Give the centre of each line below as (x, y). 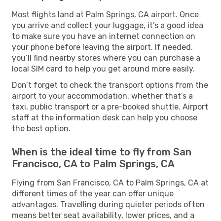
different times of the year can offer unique (93, 193)
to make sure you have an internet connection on (104, 36)
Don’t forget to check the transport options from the (110, 85)
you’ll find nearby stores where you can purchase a (106, 58)
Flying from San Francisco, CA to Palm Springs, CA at (110, 183)
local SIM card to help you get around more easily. (103, 69)
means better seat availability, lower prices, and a (103, 215)
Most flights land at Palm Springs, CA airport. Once (105, 14)
